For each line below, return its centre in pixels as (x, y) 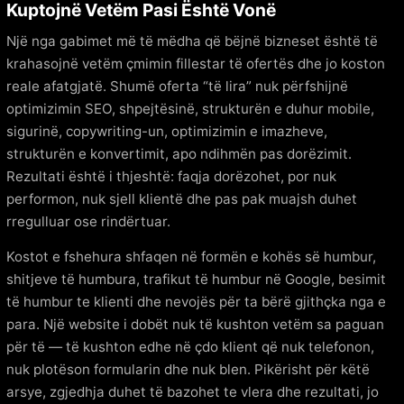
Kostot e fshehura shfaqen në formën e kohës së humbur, (191, 256)
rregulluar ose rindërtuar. (88, 221)
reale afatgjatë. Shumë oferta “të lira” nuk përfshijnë (177, 86)
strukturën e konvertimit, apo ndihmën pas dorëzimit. (179, 153)
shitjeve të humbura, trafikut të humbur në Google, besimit (196, 279)
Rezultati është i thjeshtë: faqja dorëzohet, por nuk (171, 176)
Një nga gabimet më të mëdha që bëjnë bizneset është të (192, 41)
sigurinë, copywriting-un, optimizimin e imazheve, (167, 131)
